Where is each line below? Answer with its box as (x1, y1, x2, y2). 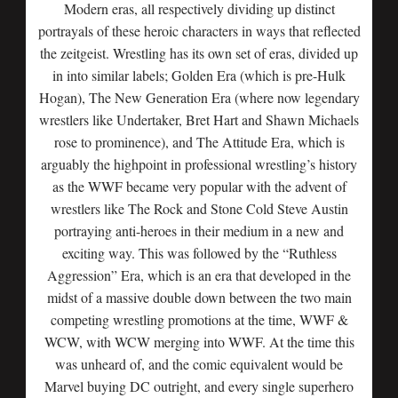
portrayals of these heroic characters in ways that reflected (37, 21, 361, 40)
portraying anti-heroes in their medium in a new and (54, 221, 344, 240)
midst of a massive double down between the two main (46, 288, 352, 306)
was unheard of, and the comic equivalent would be (55, 354, 343, 373)
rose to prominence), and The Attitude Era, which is (53, 132, 345, 151)
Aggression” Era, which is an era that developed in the (47, 266, 351, 284)
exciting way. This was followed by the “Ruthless (61, 243, 337, 262)
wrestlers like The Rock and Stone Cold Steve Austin (50, 199, 348, 218)
